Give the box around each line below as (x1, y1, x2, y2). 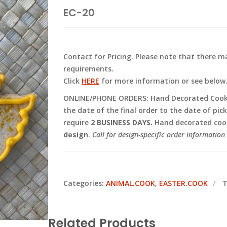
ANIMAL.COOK (106, 178, 155, 188)
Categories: (63, 178, 106, 188)
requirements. (63, 64, 113, 73)
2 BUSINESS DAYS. (89, 118, 153, 127)
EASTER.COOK (159, 178, 208, 188)
